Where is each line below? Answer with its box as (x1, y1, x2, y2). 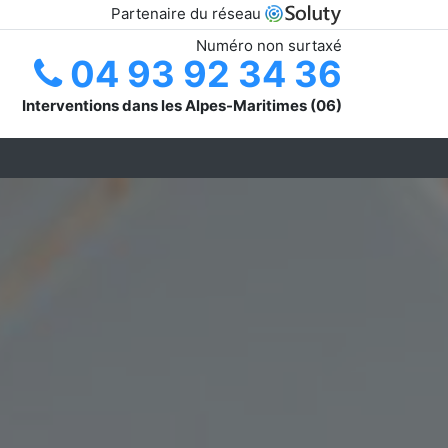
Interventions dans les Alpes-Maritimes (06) (22, 95, 342, 115)
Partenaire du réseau (111, 4, 265, 23)
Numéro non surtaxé (196, 35, 342, 55)
